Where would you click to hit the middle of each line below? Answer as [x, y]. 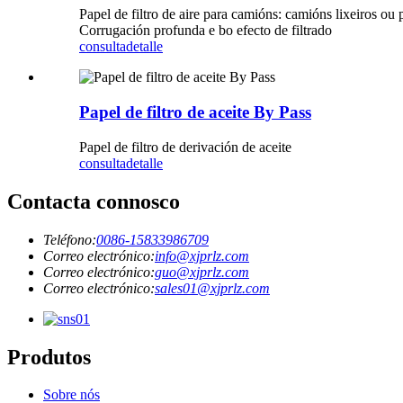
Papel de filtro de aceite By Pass [195, 112]
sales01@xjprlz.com [212, 288]
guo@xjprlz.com [202, 272]
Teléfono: [70, 239]
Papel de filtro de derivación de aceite [185, 147]
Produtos [49, 357]
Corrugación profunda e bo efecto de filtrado [206, 31]
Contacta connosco [94, 201]
